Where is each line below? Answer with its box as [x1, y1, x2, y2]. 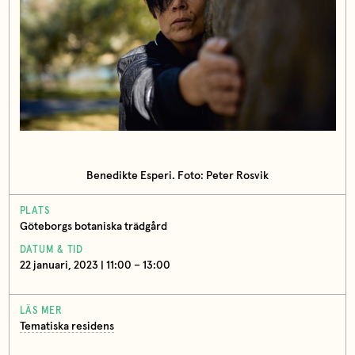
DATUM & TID [19, 245, 83, 256]
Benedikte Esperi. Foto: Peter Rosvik [86, 170, 269, 181]
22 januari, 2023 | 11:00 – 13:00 [19, 260, 170, 272]
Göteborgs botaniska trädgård [19, 221, 167, 233]
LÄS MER [19, 306, 63, 317]
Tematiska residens [19, 321, 114, 333]
